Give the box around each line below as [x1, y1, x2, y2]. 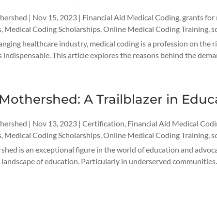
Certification [82, 118, 124, 128]
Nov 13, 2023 [32, 118, 77, 128]
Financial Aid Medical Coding [82, 12, 179, 22]
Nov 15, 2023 [32, 12, 77, 22]
